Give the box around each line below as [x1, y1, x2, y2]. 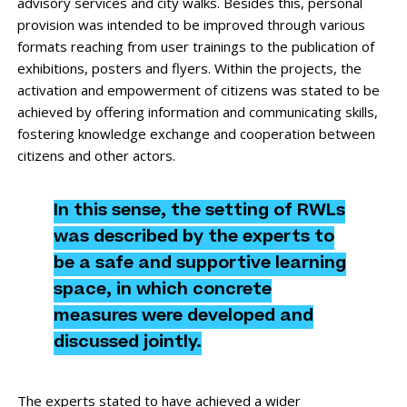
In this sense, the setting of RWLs [53, 203, 345, 221]
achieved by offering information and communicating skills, [16, 103, 378, 122]
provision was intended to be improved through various [16, 15, 365, 35]
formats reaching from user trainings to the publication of [16, 37, 374, 56]
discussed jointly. [53, 335, 202, 352]
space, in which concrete [53, 283, 272, 300]
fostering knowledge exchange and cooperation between [16, 124, 375, 144]
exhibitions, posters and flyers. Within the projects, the [16, 59, 362, 78]
